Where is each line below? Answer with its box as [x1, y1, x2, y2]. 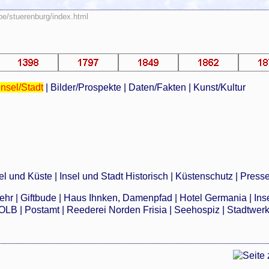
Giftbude [20, 193, 57, 204]
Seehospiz [174, 205, 220, 216]
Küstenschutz [175, 171, 234, 182]
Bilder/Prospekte [50, 82, 121, 92]
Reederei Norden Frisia [67, 205, 168, 216]
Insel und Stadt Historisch [59, 171, 169, 182]
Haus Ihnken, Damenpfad [64, 193, 173, 204]
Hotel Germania [180, 193, 247, 204]
